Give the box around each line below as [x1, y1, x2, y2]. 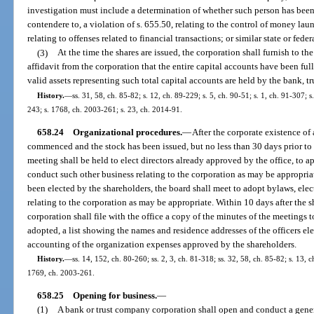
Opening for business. [72, 290, 157, 301]
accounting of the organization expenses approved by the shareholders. [27, 238, 297, 250]
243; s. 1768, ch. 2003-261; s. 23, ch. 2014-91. [27, 104, 183, 114]
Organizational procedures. [72, 126, 182, 137]
